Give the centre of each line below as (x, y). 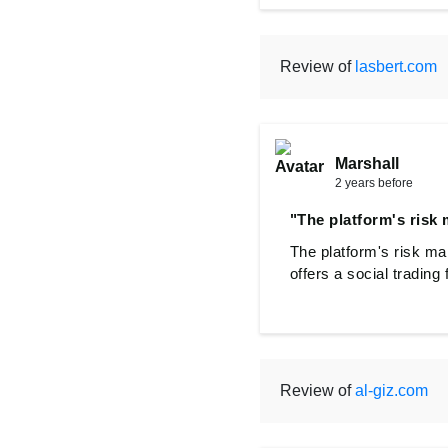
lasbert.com (395, 66)
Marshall (366, 163)
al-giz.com (391, 390)
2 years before (373, 183)
